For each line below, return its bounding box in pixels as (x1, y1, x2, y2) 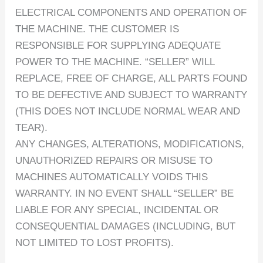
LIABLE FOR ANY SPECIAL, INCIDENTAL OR (15, 204, 219, 215)
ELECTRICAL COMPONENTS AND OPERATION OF (15, 6, 247, 18)
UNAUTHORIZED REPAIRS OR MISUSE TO (15, 154, 213, 166)
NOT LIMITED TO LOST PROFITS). (15, 237, 174, 248)
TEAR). (15, 122, 48, 133)
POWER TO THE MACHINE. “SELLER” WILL (15, 56, 215, 68)
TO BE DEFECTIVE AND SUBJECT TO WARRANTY (15, 89, 248, 100)
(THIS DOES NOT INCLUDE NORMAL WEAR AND (15, 105, 241, 117)
